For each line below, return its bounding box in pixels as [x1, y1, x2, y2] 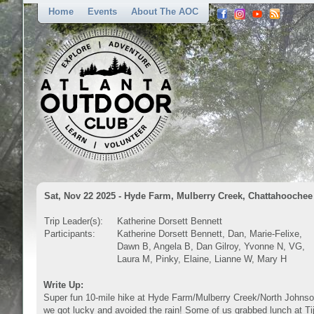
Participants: [44, 228, 95, 239]
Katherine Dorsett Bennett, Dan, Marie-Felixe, [117, 228, 302, 239]
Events [88, 6, 117, 17]
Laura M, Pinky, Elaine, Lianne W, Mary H [117, 254, 287, 264]
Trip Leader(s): [44, 216, 103, 226]
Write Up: [43, 280, 83, 290]
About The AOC [131, 6, 198, 17]
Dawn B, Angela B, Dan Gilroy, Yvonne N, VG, [117, 241, 305, 252]
